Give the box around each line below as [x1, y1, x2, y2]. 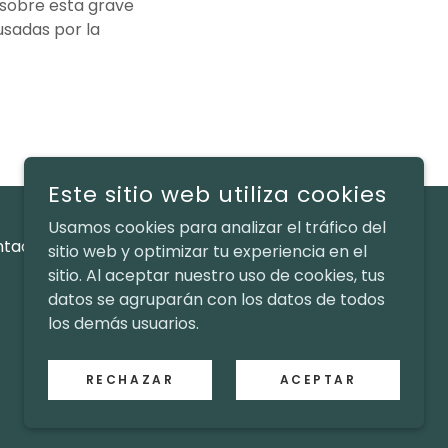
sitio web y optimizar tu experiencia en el [48, 240, 367, 263]
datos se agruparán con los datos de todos [48, 288, 385, 311]
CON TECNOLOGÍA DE [192, 364, 332, 382]
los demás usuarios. [48, 312, 199, 335]
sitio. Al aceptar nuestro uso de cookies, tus [48, 264, 385, 287]
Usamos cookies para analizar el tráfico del [48, 216, 386, 239]
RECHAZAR [85, 371, 175, 388]
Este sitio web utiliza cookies [48, 179, 387, 210]
